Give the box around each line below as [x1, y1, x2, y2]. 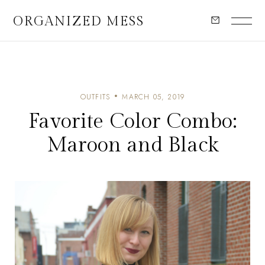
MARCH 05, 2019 [122, 92, 185, 102]
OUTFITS [80, 92, 111, 102]
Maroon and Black [47, 133, 218, 157]
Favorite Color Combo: [28, 109, 237, 134]
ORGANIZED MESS [13, 13, 144, 29]
